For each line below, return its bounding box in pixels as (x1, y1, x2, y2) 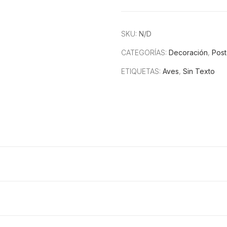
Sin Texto (183, 67, 215, 75)
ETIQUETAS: (121, 67, 163, 75)
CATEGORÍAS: (121, 48, 169, 57)
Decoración (169, 48, 208, 57)
